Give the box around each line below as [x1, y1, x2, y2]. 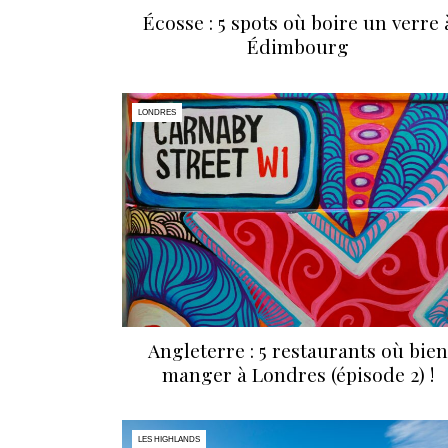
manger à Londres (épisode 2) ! [162, 360, 434, 387]
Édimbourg [247, 33, 349, 60]
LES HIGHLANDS [138, 435, 200, 445]
